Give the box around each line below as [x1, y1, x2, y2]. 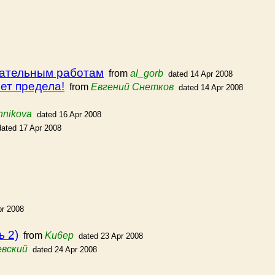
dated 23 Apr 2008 [79, 231, 143, 241]
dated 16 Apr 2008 [37, 110, 101, 119]
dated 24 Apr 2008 [33, 245, 97, 254]
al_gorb [130, 68, 163, 79]
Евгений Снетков [91, 82, 174, 92]
